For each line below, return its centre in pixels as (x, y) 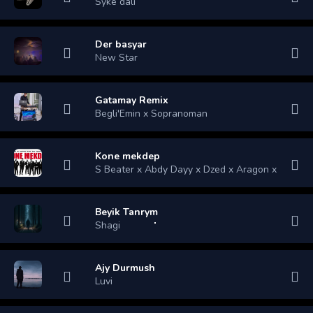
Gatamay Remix (132, 100)
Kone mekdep (128, 156)
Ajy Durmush (125, 268)
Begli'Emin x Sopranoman (151, 113)
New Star (116, 57)
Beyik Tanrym (126, 212)
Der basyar (121, 44)
